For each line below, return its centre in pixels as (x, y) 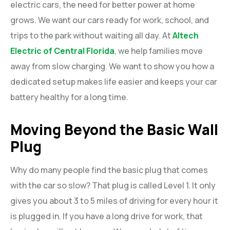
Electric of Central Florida (62, 51)
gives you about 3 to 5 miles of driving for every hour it (114, 200)
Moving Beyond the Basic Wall (114, 129)
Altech (186, 35)
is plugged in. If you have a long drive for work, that (107, 216)
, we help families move (159, 51)
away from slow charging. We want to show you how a (112, 66)
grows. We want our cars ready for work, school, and (110, 20)
